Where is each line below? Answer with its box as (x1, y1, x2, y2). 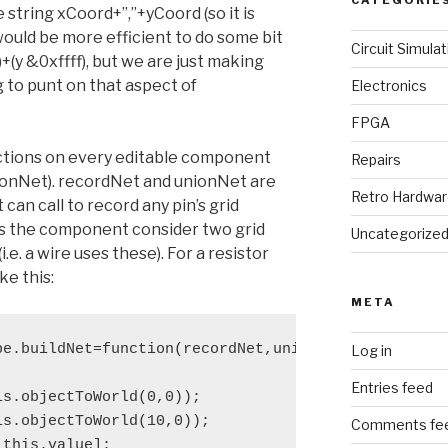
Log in (350, 342, 392, 360)
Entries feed (350, 379, 433, 397)
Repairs (350, 151, 401, 169)
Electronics (350, 77, 427, 95)
